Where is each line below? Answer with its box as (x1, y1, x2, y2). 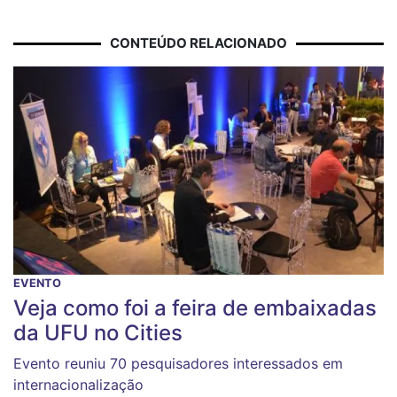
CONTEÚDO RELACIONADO (110, 34, 287, 51)
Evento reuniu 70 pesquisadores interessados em (13, 354, 343, 372)
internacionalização (13, 375, 144, 393)
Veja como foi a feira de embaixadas (13, 294, 377, 321)
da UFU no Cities (13, 319, 183, 346)
